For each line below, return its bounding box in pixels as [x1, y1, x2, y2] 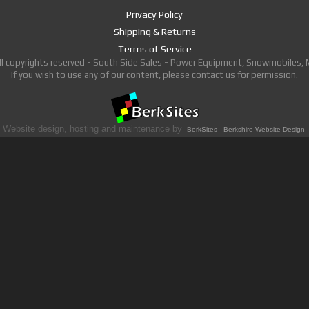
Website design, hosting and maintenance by [2, 123, 185, 134]
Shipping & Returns [113, 26, 196, 37]
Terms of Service [117, 43, 192, 54]
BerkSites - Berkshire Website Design [186, 125, 305, 133]
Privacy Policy [126, 8, 183, 20]
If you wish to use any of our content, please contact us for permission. [11, 69, 298, 80]
